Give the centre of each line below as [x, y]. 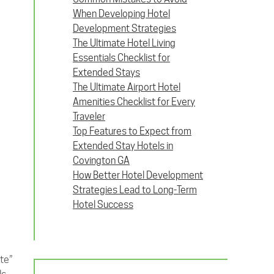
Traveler [89, 117]
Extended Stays [106, 72]
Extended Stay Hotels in [123, 146]
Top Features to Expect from [132, 131]
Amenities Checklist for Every [134, 102]
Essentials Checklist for [121, 58]
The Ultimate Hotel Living [124, 43]
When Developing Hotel [121, 14]
